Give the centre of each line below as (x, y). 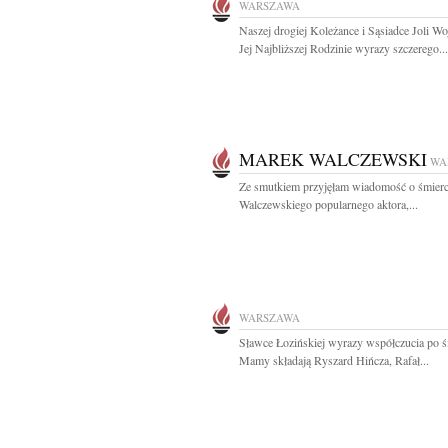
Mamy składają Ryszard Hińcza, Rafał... (334, 360)
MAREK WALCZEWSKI (333, 159)
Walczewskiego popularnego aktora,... (328, 204)
